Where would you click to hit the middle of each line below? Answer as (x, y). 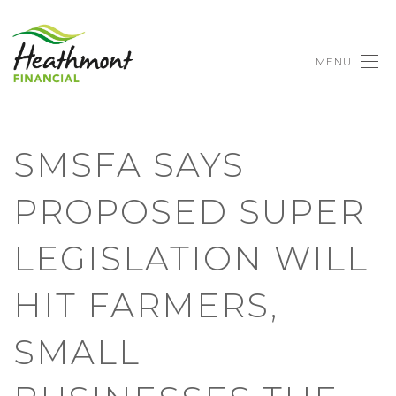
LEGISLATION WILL (191, 259)
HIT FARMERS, (146, 305)
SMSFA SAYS (129, 165)
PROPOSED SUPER (189, 212)
